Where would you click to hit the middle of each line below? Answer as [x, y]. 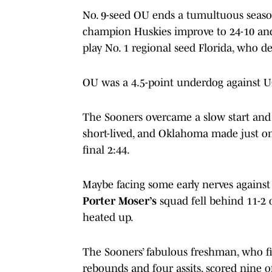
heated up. [109, 217]
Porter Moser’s [120, 201]
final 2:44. [106, 150]
